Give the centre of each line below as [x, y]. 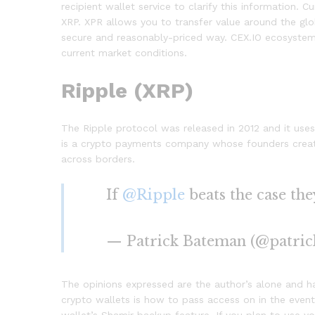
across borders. [98, 159]
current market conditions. [124, 52]
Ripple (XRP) [127, 90]
